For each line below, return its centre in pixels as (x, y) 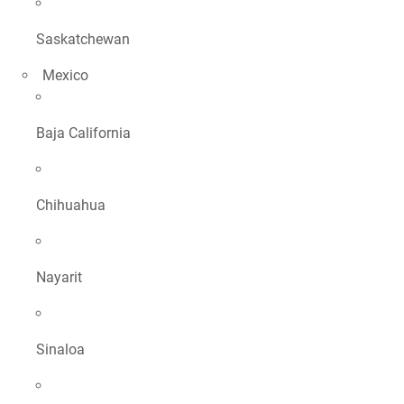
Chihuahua (71, 205)
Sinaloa (60, 349)
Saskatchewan (83, 39)
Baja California (83, 133)
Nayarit (59, 277)
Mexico (65, 75)
